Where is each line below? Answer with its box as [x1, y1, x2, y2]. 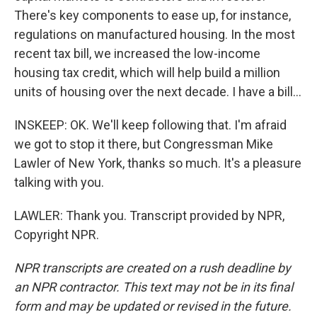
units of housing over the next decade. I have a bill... [14, 84, 301, 99]
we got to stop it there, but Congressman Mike [14, 137, 273, 151]
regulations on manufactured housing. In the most [14, 27, 295, 42]
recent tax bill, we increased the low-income [14, 46, 260, 61]
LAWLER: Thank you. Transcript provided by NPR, [14, 208, 284, 223]
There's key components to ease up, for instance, [14, 8, 291, 23]
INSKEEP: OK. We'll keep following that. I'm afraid [14, 117, 287, 132]
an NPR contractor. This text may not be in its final [14, 279, 293, 294]
